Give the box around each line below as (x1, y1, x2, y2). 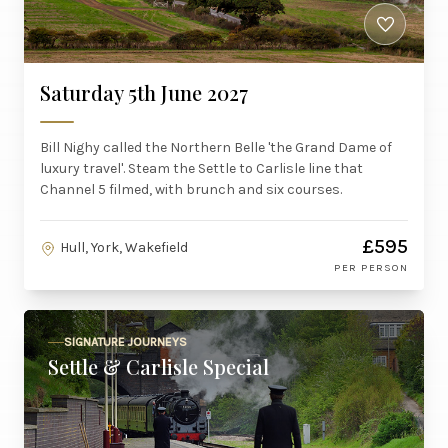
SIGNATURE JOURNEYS (64, 335, 187, 349)
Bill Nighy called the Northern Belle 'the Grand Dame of (40, 139, 392, 156)
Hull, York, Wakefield (60, 239, 188, 256)
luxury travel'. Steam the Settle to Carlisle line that (40, 160, 363, 177)
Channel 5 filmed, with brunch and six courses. (40, 181, 342, 198)
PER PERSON (334, 261, 408, 274)
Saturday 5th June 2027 (40, 79, 248, 106)
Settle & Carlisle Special (48, 353, 269, 380)
